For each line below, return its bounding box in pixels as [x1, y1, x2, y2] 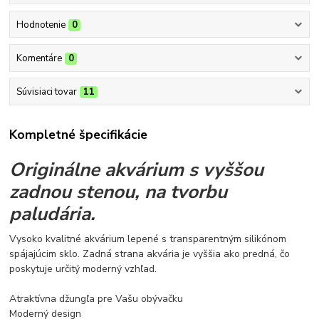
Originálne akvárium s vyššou [9, 157, 264, 183]
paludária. [9, 201, 96, 227]
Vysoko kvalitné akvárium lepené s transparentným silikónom [9, 232, 287, 246]
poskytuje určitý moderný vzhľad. [9, 262, 160, 276]
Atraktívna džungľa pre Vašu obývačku [9, 292, 184, 306]
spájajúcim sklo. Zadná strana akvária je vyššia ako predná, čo [9, 247, 291, 261]
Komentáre [16, 51, 62, 65]
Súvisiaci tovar [16, 85, 77, 99]
